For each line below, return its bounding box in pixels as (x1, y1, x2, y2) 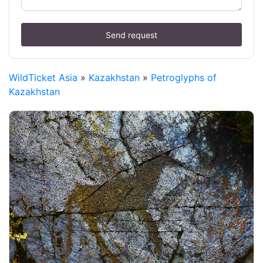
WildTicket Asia (9, 72, 77, 84)
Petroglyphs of (151, 72, 217, 84)
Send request (106, 29, 157, 40)
